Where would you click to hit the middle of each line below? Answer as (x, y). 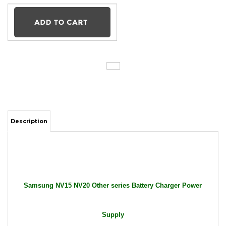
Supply (113, 172)
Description (29, 78)
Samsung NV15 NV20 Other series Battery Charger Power (113, 143)
